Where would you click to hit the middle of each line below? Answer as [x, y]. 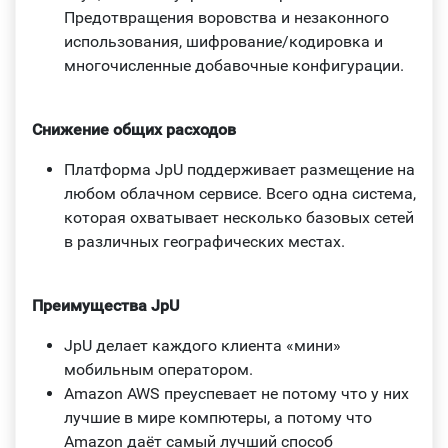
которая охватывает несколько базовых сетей [239, 217]
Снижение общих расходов [134, 129]
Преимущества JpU [105, 305]
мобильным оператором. [158, 369]
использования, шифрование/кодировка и [223, 41]
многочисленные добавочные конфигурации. [234, 65]
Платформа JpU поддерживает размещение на [239, 169]
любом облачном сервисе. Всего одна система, [240, 193]
